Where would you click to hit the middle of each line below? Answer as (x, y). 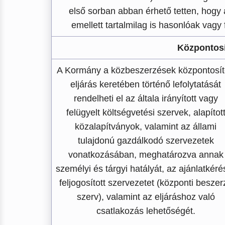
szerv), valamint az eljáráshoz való (146, 197)
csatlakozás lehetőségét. (146, 211)
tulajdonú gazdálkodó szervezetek (146, 141)
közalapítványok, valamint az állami (146, 127)
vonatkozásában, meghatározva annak (146, 155)
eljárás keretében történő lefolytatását (146, 84)
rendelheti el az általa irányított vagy (146, 98)
